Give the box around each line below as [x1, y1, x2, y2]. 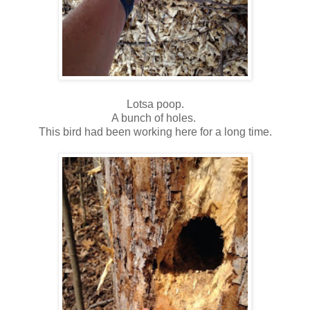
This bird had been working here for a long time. [38, 125, 272, 138]
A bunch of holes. [111, 111, 199, 124]
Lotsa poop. [126, 98, 184, 110]
